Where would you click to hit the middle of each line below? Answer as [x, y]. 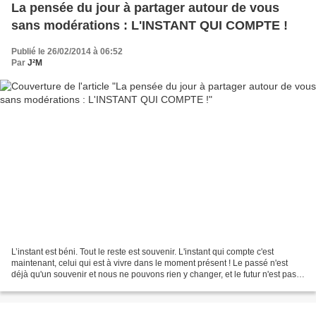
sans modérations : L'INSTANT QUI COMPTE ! [150, 26]
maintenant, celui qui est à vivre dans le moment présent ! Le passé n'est [150, 263]
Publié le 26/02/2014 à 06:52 [67, 52]
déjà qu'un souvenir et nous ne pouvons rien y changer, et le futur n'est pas [154, 274]
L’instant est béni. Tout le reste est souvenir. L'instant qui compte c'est [142, 251]
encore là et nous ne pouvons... [71, 285]
